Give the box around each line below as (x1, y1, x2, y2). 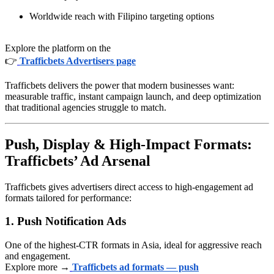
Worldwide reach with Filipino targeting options (29, 10, 214, 21)
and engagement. (5, 251, 70, 262)
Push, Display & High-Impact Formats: (5, 136, 252, 152)
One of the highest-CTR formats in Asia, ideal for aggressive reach (5, 240, 262, 251)
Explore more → (5, 262, 70, 273)
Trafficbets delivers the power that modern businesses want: (5, 80, 234, 91)
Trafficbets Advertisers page (20, 55, 136, 66)
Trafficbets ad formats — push (72, 262, 199, 273)
